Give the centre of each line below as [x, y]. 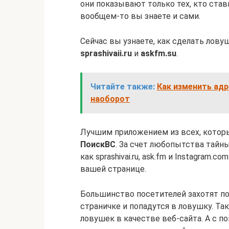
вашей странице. [113, 169]
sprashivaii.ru [106, 53]
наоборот [110, 99]
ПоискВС [98, 144]
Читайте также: [123, 86]
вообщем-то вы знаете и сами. [140, 16]
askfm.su [158, 53]
